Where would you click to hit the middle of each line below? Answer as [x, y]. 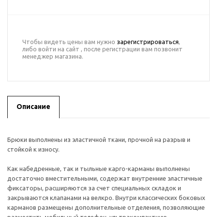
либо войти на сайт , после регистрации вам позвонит [102, 49]
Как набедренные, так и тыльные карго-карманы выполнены [99, 169]
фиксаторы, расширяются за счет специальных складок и [94, 188]
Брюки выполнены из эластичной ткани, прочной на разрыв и [99, 139]
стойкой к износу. [33, 149]
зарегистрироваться [148, 42]
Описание [33, 107]
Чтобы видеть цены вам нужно [70, 42]
